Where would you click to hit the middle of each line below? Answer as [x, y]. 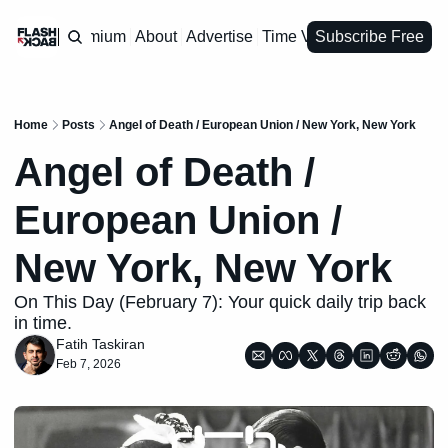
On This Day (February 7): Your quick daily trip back [220, 302]
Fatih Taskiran [100, 344]
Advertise [219, 36]
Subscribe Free [369, 36]
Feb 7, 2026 [88, 364]
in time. [43, 323]
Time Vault [299, 36]
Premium [93, 36]
